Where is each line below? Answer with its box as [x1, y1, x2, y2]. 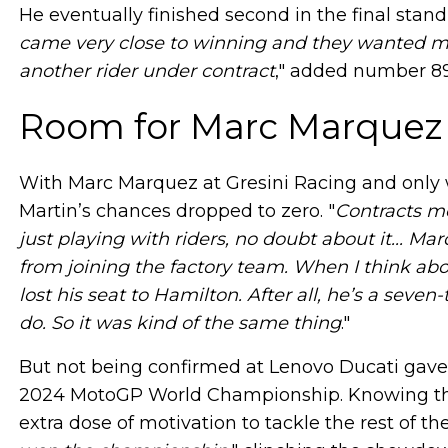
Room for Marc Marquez [19, 104, 442, 148]
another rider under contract [19, 59, 275, 82]
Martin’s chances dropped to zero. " [19, 199, 335, 222]
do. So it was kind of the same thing [19, 311, 341, 334]
